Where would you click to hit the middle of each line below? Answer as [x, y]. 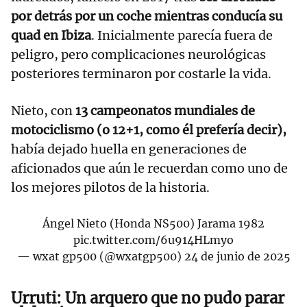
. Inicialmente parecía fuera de [182, 36]
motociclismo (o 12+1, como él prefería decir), [149, 130]
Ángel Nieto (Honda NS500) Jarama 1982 [153, 224]
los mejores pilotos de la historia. [110, 188]
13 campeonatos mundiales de [165, 111]
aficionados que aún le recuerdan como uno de [149, 169]
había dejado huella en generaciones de [129, 149]
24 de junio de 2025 [237, 257]
